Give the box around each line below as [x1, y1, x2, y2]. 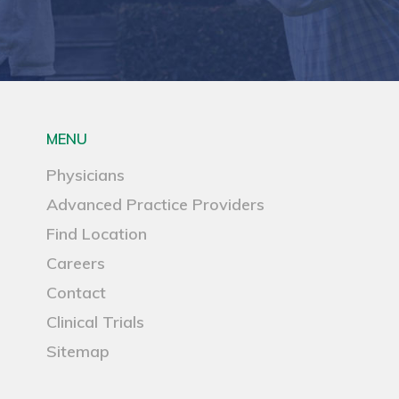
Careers [46, 253, 106, 274]
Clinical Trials [46, 312, 145, 333]
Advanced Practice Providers [46, 194, 265, 216]
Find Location [46, 224, 148, 245]
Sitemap [46, 341, 110, 362]
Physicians [46, 165, 126, 186]
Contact [46, 282, 107, 304]
